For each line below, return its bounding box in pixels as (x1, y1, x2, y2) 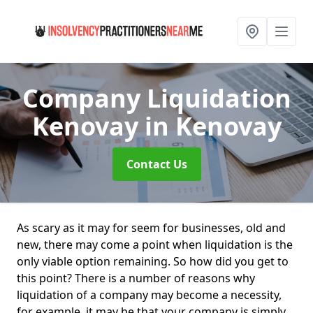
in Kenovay (144, 109, 282, 143)
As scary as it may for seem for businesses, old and (17, 220, 286, 235)
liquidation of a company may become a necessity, (17, 287, 282, 303)
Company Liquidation (22, 81, 291, 115)
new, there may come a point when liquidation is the (17, 237, 293, 252)
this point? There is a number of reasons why (17, 270, 255, 286)
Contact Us (126, 156, 187, 172)
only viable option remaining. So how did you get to (17, 254, 289, 269)
